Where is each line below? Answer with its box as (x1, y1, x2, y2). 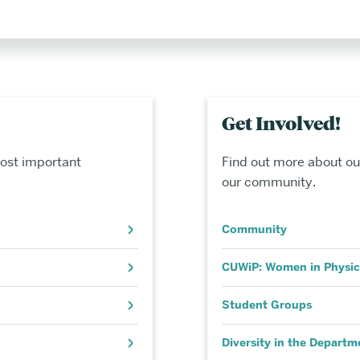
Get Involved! (221, 110, 341, 136)
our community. (221, 174, 316, 191)
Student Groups (221, 297, 312, 313)
